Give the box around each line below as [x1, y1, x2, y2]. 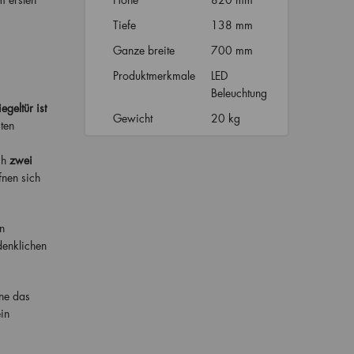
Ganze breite [112, 43, 175, 58]
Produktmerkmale [112, 68, 195, 83]
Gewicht [112, 111, 153, 126]
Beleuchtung [210, 85, 270, 100]
